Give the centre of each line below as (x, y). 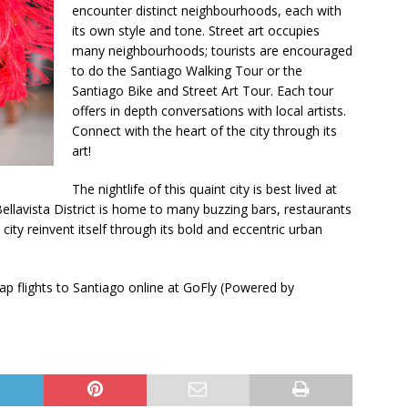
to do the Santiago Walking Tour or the (187, 71)
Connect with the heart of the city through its (204, 131)
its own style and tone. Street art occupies (196, 31)
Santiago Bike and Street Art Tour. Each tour (203, 91)
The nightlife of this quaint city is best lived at (204, 189)
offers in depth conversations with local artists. (209, 111)
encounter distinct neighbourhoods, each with (207, 11)
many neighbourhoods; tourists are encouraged (212, 51)
